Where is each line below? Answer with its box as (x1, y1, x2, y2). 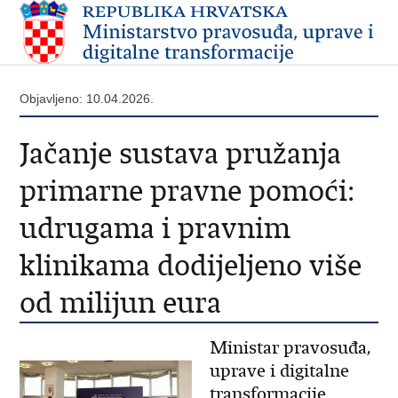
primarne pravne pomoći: (20, 172, 355, 209)
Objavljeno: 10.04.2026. (20, 92, 155, 106)
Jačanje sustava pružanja (20, 135, 342, 171)
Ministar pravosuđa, (209, 337, 371, 359)
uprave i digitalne (209, 360, 349, 382)
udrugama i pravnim (20, 210, 291, 246)
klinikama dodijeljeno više (20, 247, 362, 283)
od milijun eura (20, 284, 222, 321)
